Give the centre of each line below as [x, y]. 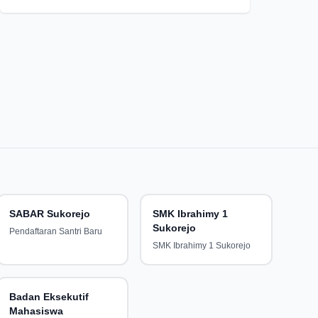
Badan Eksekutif [49, 296]
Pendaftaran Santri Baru [55, 231]
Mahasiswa [36, 311]
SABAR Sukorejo [49, 213]
